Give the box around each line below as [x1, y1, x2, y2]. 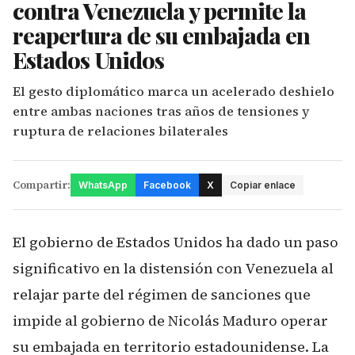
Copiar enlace [230, 179, 296, 191]
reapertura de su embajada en [13, 20, 310, 50]
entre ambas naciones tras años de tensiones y [13, 102, 309, 120]
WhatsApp [78, 179, 128, 191]
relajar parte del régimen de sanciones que [13, 284, 311, 304]
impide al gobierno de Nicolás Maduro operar [13, 311, 328, 330]
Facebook [143, 179, 191, 191]
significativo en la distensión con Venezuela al [13, 258, 334, 278]
